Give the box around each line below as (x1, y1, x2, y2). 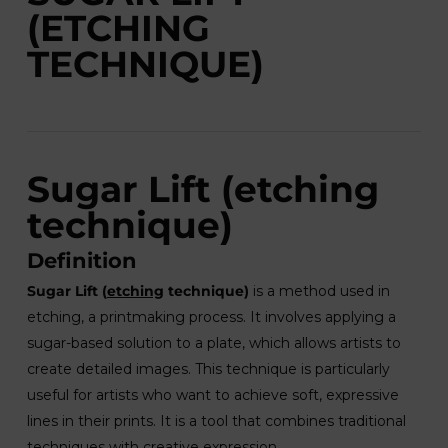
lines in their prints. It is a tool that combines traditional (26, 412, 406, 430)
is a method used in (248, 282, 390, 300)
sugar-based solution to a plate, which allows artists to (26, 334, 401, 352)
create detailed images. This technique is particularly (26, 360, 390, 378)
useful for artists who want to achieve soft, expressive (26, 386, 399, 404)
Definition (26, 248, 137, 273)
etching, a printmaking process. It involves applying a (26, 308, 396, 326)
